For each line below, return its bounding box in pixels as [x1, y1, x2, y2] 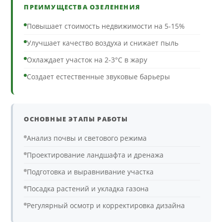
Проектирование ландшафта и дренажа [27, 150, 164, 160]
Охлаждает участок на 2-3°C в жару [27, 55, 148, 65]
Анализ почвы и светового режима [27, 133, 147, 143]
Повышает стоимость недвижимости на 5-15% [27, 21, 185, 31]
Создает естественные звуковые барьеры [27, 72, 170, 82]
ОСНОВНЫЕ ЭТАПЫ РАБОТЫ [24, 114, 128, 124]
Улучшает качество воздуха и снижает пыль [27, 38, 179, 48]
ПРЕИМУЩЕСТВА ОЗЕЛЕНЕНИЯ [24, 2, 141, 12]
